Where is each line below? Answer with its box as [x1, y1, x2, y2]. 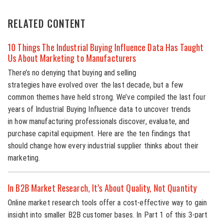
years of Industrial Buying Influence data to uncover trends [8, 104, 191, 114]
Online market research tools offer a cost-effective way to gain [8, 198, 207, 207]
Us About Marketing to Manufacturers [8, 51, 136, 64]
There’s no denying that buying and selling [8, 68, 137, 77]
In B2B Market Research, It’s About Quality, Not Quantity [8, 181, 197, 194]
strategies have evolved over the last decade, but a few [8, 80, 183, 90]
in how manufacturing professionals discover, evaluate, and [8, 116, 190, 126]
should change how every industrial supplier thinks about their [8, 141, 199, 150]
